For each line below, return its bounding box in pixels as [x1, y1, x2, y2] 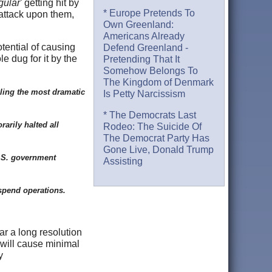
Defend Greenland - [103, 42, 189, 53]
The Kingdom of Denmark [103, 77, 214, 88]
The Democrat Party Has [103, 133, 210, 144]
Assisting [103, 156, 143, 167]
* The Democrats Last [103, 110, 197, 121]
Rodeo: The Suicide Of [103, 121, 202, 132]
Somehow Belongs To [103, 66, 199, 76]
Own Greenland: [103, 19, 174, 30]
